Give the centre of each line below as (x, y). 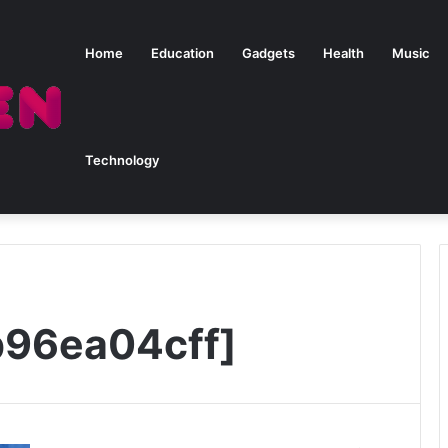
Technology (122, 160)
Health (343, 53)
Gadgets (268, 53)
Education (182, 53)
